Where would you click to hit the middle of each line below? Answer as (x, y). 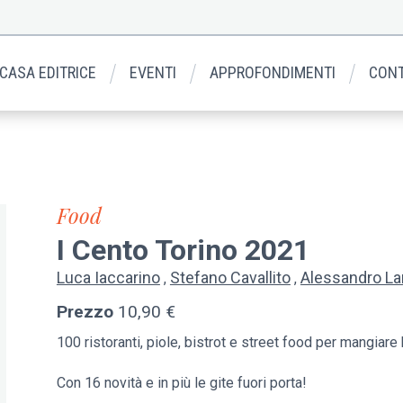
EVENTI (153, 72)
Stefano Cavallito (230, 277)
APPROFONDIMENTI (273, 72)
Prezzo (85, 312)
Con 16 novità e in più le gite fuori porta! (181, 382)
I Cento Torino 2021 (183, 251)
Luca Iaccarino (108, 277)
